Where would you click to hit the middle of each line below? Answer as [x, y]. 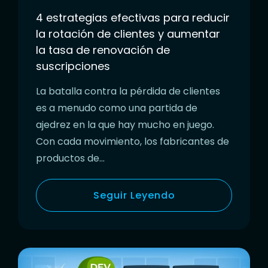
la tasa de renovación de [103, 50]
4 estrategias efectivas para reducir [133, 17]
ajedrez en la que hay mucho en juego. [125, 124]
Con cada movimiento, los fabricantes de [133, 141]
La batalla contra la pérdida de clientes [128, 91]
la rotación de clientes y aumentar [128, 33]
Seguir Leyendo [134, 195]
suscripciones [73, 66]
